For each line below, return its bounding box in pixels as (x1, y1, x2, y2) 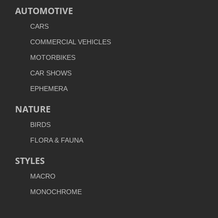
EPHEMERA (30, 85, 68, 93)
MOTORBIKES (30, 54, 75, 62)
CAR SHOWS (30, 69, 72, 77)
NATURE (15, 103, 51, 115)
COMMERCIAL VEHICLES (30, 38, 111, 46)
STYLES (15, 155, 45, 167)
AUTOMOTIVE (15, 5, 73, 17)
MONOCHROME (30, 188, 82, 196)
